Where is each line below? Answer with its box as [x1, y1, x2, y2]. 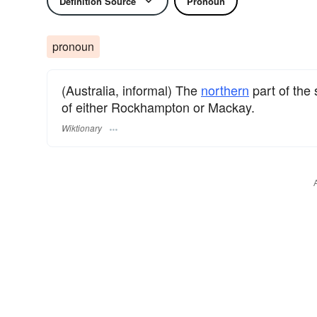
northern [201, 81, 249, 99]
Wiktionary [62, 122, 102, 134]
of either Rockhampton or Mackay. [62, 98, 255, 116]
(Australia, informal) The [62, 81, 201, 99]
